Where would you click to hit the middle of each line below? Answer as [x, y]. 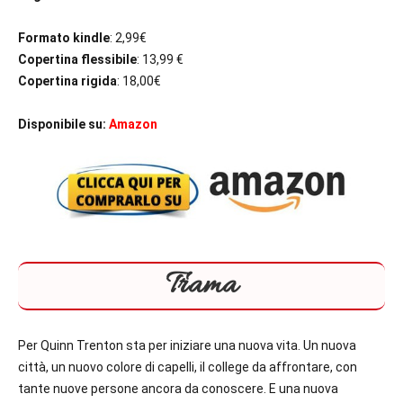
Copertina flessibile [77, 60]
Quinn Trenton [82, 346]
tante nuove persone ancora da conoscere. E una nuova [178, 389]
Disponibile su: [62, 125]
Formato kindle [64, 38]
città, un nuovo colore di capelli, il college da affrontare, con [188, 367]
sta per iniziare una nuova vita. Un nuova [240, 346]
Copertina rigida [67, 81]
